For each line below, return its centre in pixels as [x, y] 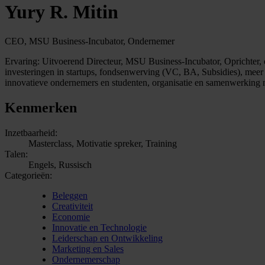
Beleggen [70, 195]
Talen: [16, 154]
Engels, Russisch [60, 164]
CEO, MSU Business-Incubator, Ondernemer [90, 41]
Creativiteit [72, 206]
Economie [71, 216]
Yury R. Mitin [62, 12]
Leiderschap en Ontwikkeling [107, 238]
